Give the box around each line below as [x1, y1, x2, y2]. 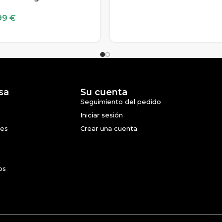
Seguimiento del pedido [80, 98, 161, 106]
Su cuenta [80, 87, 127, 98]
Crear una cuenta [80, 124, 137, 132]
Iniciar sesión [80, 111, 123, 119]
